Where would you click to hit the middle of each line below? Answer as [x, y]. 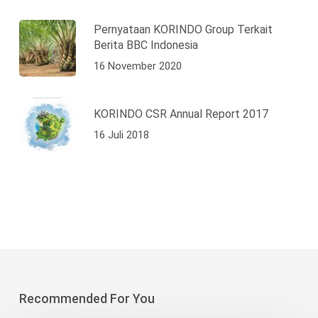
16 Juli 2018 [121, 135]
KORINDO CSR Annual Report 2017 [181, 114]
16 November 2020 [137, 66]
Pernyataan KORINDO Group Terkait [183, 29]
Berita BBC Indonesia [146, 45]
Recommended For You [87, 299]
